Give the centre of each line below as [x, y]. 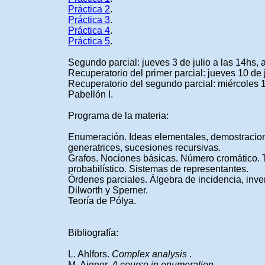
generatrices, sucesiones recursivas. [144, 147]
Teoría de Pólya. [102, 201]
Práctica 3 [89, 20]
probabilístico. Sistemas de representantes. [158, 169]
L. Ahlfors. [90, 254]
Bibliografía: [93, 232]
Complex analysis [151, 254]
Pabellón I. [91, 94]
